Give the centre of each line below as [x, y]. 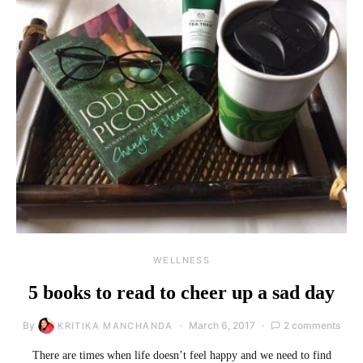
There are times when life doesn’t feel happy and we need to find [181, 355]
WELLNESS [181, 260]
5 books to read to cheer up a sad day [181, 292]
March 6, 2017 [222, 325]
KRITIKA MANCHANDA [115, 325]
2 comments [312, 325]
